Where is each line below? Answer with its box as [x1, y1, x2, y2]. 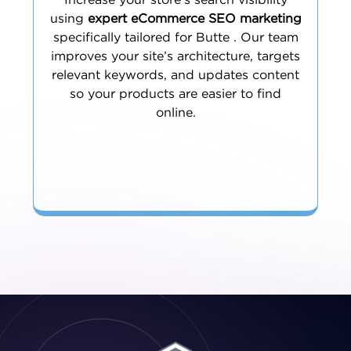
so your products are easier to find [70, 89, 281, 100]
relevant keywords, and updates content [52, 70, 299, 81]
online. [155, 107, 196, 119]
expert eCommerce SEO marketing [87, 13, 302, 25]
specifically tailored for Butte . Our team [52, 32, 299, 44]
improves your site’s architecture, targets [51, 51, 300, 63]
